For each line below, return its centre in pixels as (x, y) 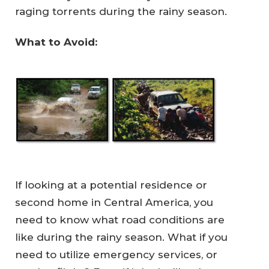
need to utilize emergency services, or (116, 254)
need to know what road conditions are (120, 219)
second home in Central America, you (114, 202)
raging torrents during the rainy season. (121, 11)
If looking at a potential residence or (111, 185)
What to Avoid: (56, 42)
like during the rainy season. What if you (121, 237)
